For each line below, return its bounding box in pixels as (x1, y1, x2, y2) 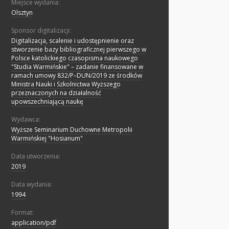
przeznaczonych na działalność (11, 88, 101, 98)
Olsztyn (11, 8, 33, 17)
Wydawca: (11, 115, 40, 124)
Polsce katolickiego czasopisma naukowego (11, 54, 138, 63)
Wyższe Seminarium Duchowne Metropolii (11, 125, 132, 134)
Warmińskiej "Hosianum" (11, 134, 83, 143)
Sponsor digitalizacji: (11, 26, 71, 35)
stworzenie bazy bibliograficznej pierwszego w (11, 45, 146, 54)
